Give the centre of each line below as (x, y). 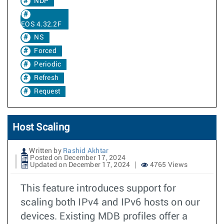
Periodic (48, 64)
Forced (45, 51)
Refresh (46, 78)
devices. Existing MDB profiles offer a (104, 216)
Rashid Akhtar (86, 151)
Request (47, 91)
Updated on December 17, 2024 (79, 165)
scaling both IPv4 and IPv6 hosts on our (110, 202)
